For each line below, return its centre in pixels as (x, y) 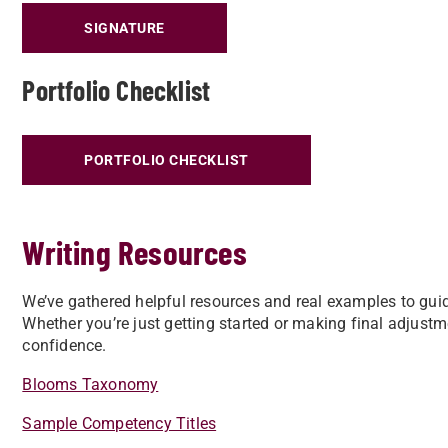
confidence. (64, 345)
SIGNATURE (124, 28)
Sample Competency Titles (119, 423)
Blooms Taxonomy (90, 384)
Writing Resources (134, 252)
